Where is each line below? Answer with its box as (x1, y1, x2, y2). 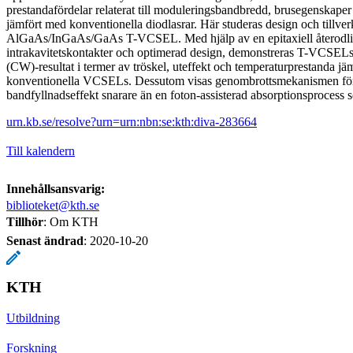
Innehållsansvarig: (6, 181, 105, 195)
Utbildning (6, 310, 60, 325)
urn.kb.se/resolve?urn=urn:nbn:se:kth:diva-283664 (6, 114, 257, 128)
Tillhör (6, 214, 43, 229)
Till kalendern (6, 143, 75, 158)
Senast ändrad (6, 233, 84, 247)
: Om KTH (43, 214, 98, 229)
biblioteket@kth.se (6, 198, 99, 212)
